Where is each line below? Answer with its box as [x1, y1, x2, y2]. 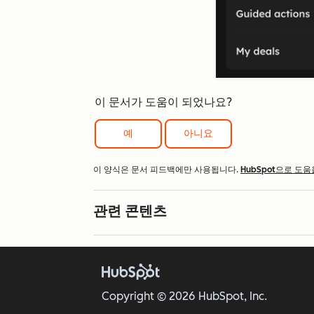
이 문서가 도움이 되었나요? [95, 95, 232, 109]
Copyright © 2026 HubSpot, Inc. [102, 289, 267, 303]
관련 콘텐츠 [93, 203, 167, 220]
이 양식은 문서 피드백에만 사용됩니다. [93, 165, 240, 175]
